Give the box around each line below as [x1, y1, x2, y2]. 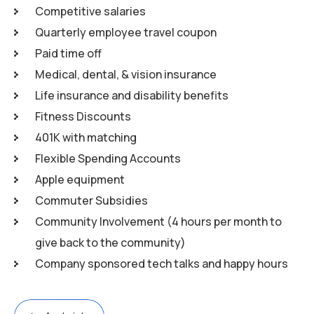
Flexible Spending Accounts [35, 151, 181, 166]
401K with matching [35, 130, 137, 145]
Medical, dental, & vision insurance [35, 67, 217, 82]
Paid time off [35, 46, 102, 61]
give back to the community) [35, 235, 186, 250]
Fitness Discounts [35, 109, 131, 124]
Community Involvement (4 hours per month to [35, 214, 282, 229]
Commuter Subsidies [35, 193, 148, 208]
